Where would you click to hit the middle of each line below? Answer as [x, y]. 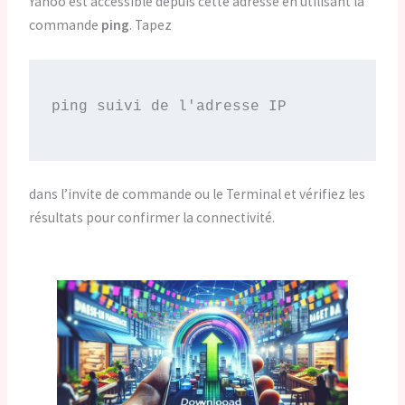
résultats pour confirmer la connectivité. [152, 218]
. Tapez [151, 25]
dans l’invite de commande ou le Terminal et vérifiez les [198, 194]
